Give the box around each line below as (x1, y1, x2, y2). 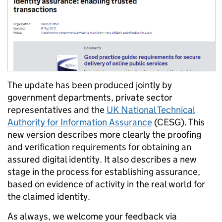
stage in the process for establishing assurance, (7, 166, 200, 177)
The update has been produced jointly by (7, 79, 172, 91)
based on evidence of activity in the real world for (7, 178, 205, 190)
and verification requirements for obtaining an (7, 141, 191, 153)
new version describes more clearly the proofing (7, 128, 201, 140)
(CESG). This (152, 116, 205, 128)
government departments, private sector (7, 91, 172, 103)
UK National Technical (107, 104, 195, 115)
